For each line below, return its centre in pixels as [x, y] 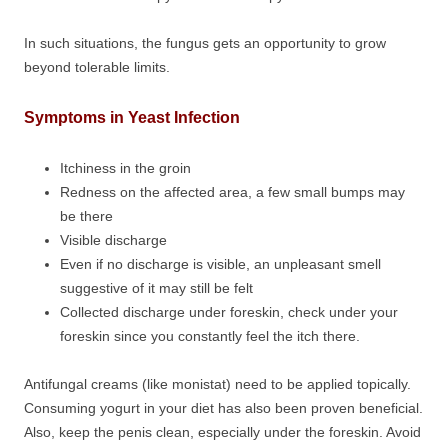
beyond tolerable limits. [97, 67]
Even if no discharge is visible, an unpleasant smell [220, 264]
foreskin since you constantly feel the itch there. [210, 336]
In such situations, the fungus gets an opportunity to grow [205, 43]
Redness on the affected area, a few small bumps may [232, 192]
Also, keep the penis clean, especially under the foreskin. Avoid [222, 432]
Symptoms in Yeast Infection [132, 117]
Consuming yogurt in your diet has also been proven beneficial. [223, 408]
